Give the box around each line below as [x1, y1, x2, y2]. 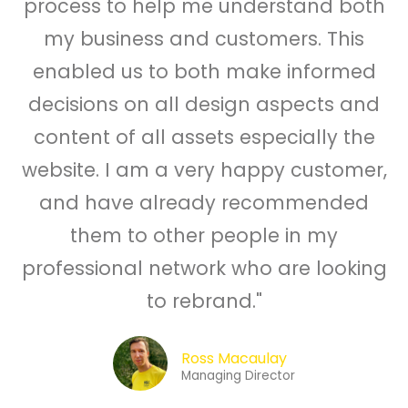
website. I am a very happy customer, [21, 157, 387, 184]
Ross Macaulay [181, 348, 287, 370]
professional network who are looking [21, 255, 387, 282]
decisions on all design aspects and [28, 91, 380, 118]
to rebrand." [146, 288, 262, 315]
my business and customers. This [44, 25, 364, 53]
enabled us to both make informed [32, 58, 376, 86]
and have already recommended [39, 189, 369, 217]
